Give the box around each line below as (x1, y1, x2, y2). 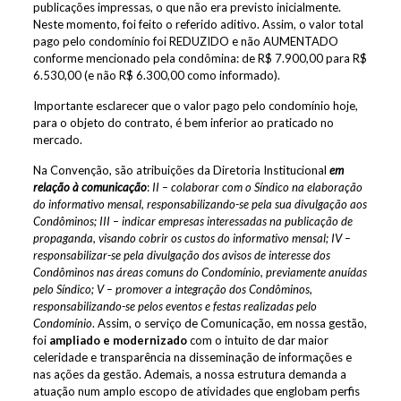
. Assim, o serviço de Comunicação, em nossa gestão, (91, 315, 367, 330)
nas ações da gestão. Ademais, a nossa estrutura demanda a (32, 366, 346, 381)
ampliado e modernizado (48, 332, 187, 347)
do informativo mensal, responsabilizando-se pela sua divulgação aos (32, 196, 367, 211)
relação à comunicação (32, 179, 147, 194)
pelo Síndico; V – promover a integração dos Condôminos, (32, 281, 312, 296)
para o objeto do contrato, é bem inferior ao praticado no (32, 115, 334, 130)
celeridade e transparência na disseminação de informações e (32, 349, 352, 364)
